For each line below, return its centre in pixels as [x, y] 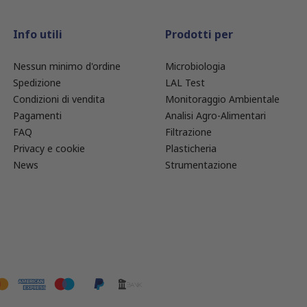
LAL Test [185, 82]
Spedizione [37, 82]
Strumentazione [201, 164]
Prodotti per [199, 34]
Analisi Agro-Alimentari [215, 115]
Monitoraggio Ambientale [222, 99]
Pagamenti [38, 115]
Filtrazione [188, 132]
